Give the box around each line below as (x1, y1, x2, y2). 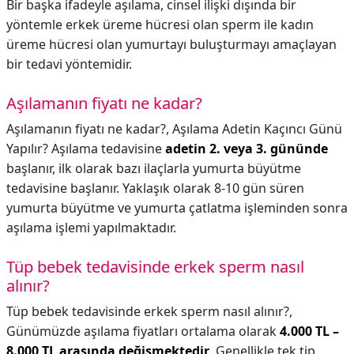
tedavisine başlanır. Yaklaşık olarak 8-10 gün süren (6, 179, 304, 197)
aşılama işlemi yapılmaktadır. (6, 219, 176, 236)
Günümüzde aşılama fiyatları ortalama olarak (6, 322, 280, 340)
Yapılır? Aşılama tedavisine (6, 140, 165, 157)
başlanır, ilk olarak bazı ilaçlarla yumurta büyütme (6, 160, 301, 177)
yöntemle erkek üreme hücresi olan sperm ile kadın (6, 16, 314, 33)
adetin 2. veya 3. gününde (165, 140, 328, 157)
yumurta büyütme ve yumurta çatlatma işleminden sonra (6, 199, 348, 217)
